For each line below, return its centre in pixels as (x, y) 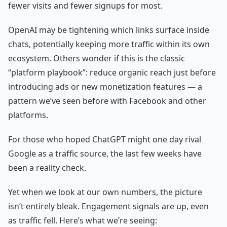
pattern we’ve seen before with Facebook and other (107, 101)
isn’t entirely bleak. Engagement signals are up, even (108, 206)
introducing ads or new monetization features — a (105, 86)
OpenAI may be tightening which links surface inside (109, 30)
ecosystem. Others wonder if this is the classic (97, 58)
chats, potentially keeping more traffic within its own (109, 44)
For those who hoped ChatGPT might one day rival (105, 139)
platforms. (28, 115)
